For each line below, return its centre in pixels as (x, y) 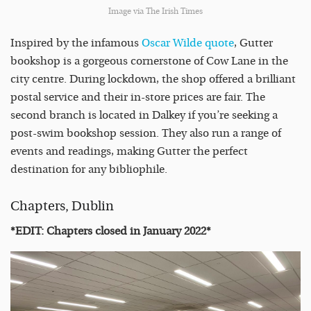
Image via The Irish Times (155, 11)
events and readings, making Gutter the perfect (129, 152)
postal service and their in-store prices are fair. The (138, 98)
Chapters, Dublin (62, 206)
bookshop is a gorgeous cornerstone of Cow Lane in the (149, 61)
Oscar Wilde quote (188, 43)
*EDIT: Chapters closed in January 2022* (111, 232)
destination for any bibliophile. (89, 170)
